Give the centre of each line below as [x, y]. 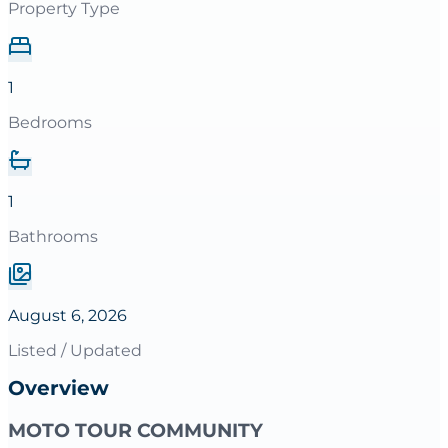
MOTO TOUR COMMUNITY [135, 430]
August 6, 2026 [67, 316]
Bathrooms [53, 237]
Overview [58, 388]
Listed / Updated [75, 351]
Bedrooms [50, 123]
